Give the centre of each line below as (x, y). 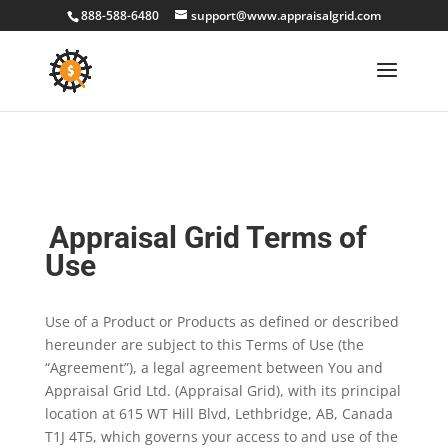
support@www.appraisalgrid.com (285, 15)
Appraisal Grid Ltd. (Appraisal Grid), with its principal (222, 390)
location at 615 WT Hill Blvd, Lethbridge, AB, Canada (218, 413)
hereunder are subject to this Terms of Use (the (204, 344)
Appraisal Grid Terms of (207, 237)
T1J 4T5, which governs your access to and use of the (221, 436)
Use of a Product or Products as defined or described (221, 321)
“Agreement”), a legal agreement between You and (213, 367)
